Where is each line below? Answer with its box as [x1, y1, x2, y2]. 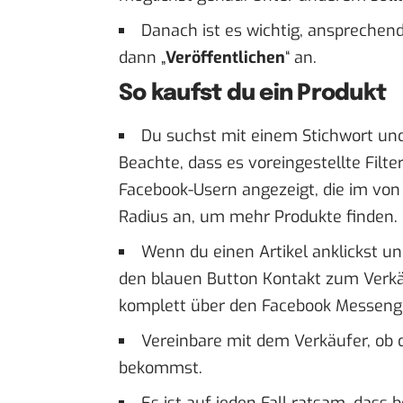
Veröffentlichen [166, 46, 285, 68]
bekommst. [119, 357, 202, 380]
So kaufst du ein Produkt [119, 81, 386, 105]
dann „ [119, 46, 166, 68]
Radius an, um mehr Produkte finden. [119, 206, 398, 228]
